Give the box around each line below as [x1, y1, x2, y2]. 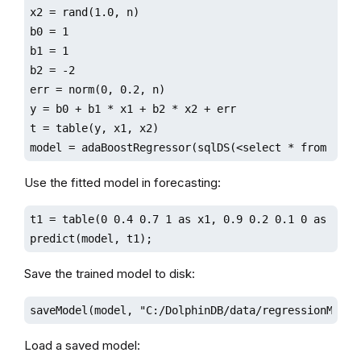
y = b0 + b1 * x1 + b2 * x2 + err [29, 102, 236, 115]
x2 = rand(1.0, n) [29, 5, 139, 19]
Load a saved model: [23, 337, 140, 353]
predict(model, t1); [29, 231, 152, 245]
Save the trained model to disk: [23, 265, 195, 281]
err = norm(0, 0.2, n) [29, 82, 165, 96]
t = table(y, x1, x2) [29, 121, 159, 135]
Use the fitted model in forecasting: [23, 174, 221, 190]
